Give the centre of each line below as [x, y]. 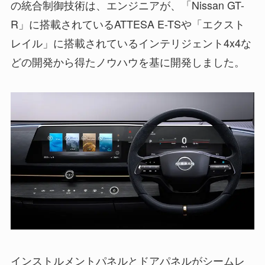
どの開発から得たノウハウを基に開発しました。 [127, 62]
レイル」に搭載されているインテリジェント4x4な [131, 43]
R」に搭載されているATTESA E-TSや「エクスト [127, 24]
